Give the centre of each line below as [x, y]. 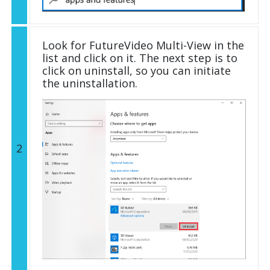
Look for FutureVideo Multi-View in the [143, 46]
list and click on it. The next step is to [140, 58]
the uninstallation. [90, 83]
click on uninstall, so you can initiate [137, 71]
